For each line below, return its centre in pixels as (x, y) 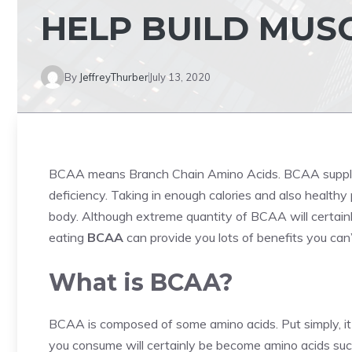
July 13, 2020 (180, 77)
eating (68, 237)
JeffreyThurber (114, 77)
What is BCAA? (141, 282)
